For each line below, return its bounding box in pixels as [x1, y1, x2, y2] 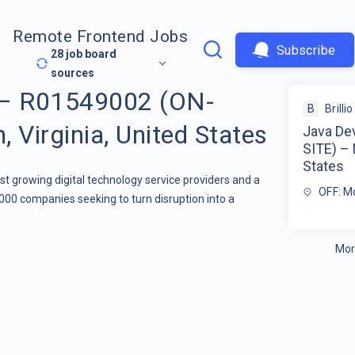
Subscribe [276, 42, 336, 58]
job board [63, 48, 117, 61]
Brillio [325, 101, 353, 115]
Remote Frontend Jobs [13, 27, 189, 47]
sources [51, 67, 95, 80]
